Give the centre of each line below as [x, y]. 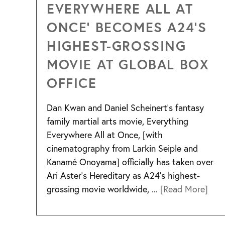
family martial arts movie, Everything [118, 121]
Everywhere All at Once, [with [105, 135]
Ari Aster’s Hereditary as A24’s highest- [123, 176]
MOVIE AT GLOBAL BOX [128, 64]
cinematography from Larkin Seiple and [122, 148]
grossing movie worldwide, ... [103, 189]
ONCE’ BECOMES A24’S [127, 27]
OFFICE [72, 83]
